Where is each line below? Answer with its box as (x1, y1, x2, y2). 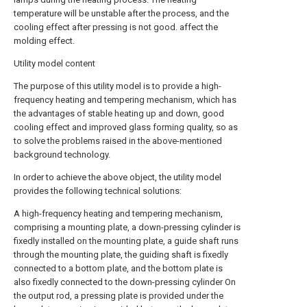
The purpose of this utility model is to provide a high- (14, 81, 221, 91)
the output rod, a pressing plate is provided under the (14, 291, 223, 301)
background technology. (14, 149, 110, 160)
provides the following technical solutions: (14, 186, 182, 196)
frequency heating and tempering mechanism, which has (14, 95, 236, 105)
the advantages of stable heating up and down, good (14, 108, 224, 119)
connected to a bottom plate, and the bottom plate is (14, 263, 223, 273)
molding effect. (14, 36, 75, 46)
